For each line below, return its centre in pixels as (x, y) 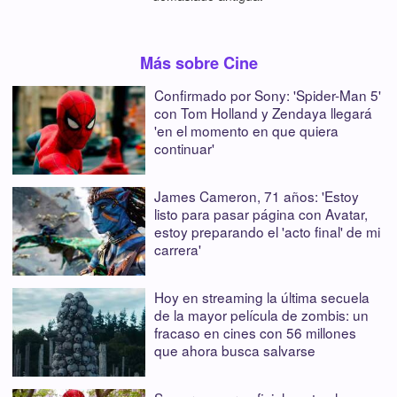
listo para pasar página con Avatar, (261, 213)
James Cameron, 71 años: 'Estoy (257, 195)
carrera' (178, 249)
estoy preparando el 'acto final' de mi (267, 231)
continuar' (184, 148)
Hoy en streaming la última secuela (262, 296)
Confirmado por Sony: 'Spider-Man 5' (268, 94)
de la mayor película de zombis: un (261, 314)
